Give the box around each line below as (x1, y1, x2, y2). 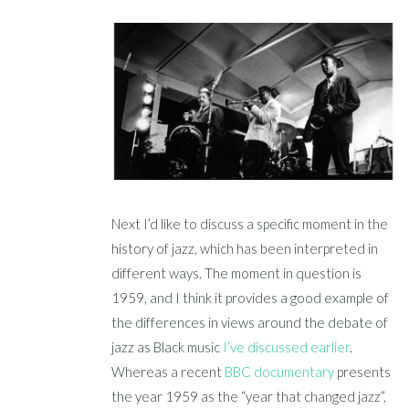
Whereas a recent (111, 363, 225, 381)
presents (334, 363, 392, 381)
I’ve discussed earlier (223, 339, 351, 356)
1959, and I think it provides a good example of (111, 289, 390, 307)
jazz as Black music (111, 339, 224, 356)
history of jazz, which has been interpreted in (111, 240, 379, 257)
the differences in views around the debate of (111, 314, 389, 331)
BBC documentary (225, 363, 335, 381)
